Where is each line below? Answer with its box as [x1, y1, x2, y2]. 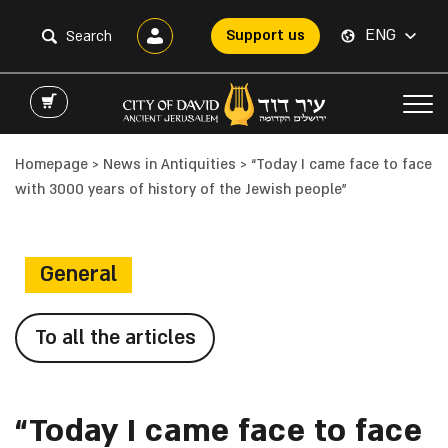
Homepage [15, 155, 88, 174]
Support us [226, 26, 305, 46]
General [40, 260, 117, 289]
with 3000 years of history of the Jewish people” [15, 180, 347, 199]
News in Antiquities [103, 155, 236, 174]
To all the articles [34, 324, 196, 351]
